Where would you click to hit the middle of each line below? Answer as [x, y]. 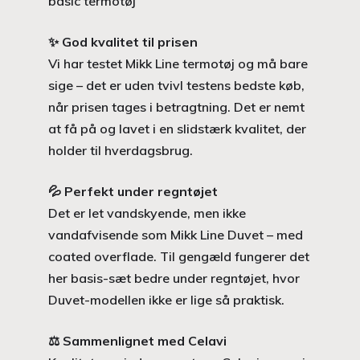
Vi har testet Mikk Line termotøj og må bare [178, 63]
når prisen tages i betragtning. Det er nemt [176, 106]
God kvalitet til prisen [130, 41]
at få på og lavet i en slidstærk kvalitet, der [177, 128]
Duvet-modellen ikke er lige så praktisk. [166, 299]
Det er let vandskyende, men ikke [147, 213]
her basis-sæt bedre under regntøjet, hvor [174, 278]
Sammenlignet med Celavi [145, 340]
